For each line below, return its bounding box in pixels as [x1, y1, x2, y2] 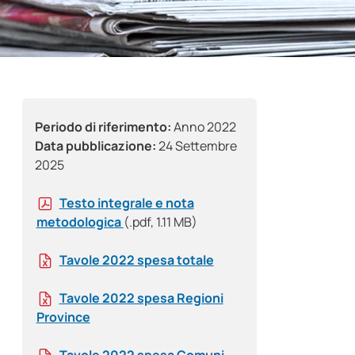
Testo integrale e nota [59, 194, 194, 212]
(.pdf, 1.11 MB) [123, 213, 197, 231]
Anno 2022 [171, 118, 236, 136]
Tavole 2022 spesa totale [59, 251, 214, 269]
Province [36, 308, 90, 326]
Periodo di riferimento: [35, 118, 171, 136]
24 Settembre [156, 137, 237, 155]
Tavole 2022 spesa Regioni [59, 289, 223, 307]
